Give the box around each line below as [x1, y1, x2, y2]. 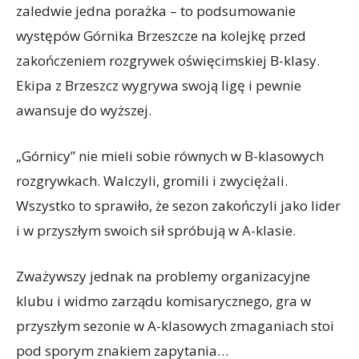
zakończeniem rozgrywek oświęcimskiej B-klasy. [16, 51, 320, 70]
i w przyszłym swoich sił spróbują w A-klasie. [16, 221, 296, 240]
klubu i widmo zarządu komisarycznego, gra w [16, 292, 311, 310]
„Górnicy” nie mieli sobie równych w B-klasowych [16, 147, 324, 165]
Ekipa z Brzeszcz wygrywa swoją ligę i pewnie [16, 76, 301, 95]
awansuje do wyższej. [16, 101, 151, 119]
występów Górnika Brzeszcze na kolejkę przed [16, 26, 306, 45]
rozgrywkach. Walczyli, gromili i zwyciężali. [16, 171, 288, 190]
